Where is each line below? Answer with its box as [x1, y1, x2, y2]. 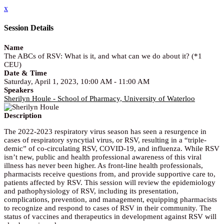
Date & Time [4, 68, 47, 77]
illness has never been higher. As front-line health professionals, [4, 161, 203, 169]
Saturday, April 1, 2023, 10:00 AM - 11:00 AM [4, 77, 149, 85]
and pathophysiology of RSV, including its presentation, [4, 186, 178, 195]
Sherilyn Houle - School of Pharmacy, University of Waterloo [4, 94, 195, 102]
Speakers [4, 85, 33, 94]
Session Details [4, 23, 53, 32]
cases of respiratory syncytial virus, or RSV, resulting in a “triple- [4, 135, 206, 144]
